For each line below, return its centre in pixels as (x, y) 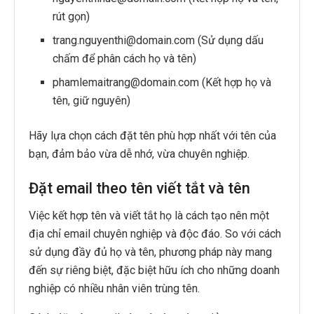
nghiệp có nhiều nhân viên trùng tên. (114, 289)
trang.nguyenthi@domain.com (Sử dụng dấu (158, 40)
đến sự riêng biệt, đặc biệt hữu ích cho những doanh (154, 271)
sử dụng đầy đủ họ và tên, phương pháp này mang (150, 252)
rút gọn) (71, 16)
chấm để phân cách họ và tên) (125, 58)
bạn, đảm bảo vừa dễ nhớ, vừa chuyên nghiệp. (139, 153)
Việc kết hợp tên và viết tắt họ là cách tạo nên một (149, 216)
